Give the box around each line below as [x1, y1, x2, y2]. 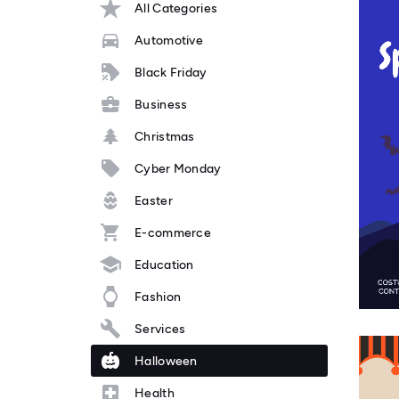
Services [134, 321, 186, 337]
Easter [134, 192, 173, 208]
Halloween [134, 353, 198, 369]
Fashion [134, 289, 182, 305]
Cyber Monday [134, 160, 222, 176]
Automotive [134, 32, 203, 48]
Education [134, 256, 194, 273]
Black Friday [134, 64, 208, 80]
